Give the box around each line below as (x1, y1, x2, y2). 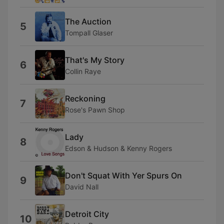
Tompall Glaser (65, 28, 113, 37)
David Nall (65, 182, 98, 191)
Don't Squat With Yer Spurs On (65, 170, 182, 180)
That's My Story (65, 54, 124, 65)
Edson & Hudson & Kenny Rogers (65, 143, 172, 152)
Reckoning (65, 93, 105, 103)
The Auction (65, 16, 111, 26)
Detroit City (65, 208, 109, 219)
